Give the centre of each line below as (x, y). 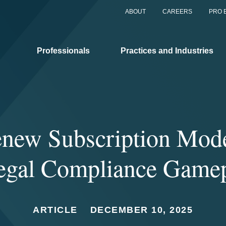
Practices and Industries (167, 50)
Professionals (63, 50)
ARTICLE (55, 210)
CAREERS (177, 12)
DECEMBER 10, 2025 (142, 210)
